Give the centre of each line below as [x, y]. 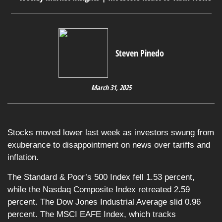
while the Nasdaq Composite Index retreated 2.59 [99, 190]
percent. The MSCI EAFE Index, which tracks [92, 214]
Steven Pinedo [139, 53]
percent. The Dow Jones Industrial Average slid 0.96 [104, 202]
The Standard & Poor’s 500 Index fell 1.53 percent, [101, 177]
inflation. [23, 157]
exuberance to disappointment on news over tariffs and [109, 145]
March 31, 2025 [111, 87]
